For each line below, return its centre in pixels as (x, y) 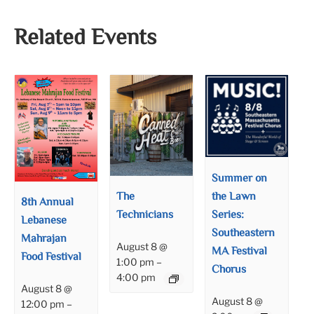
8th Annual (48, 203)
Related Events (85, 38)
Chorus (229, 270)
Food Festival (52, 258)
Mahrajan (44, 240)
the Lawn (234, 197)
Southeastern (244, 233)
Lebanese (44, 221)
